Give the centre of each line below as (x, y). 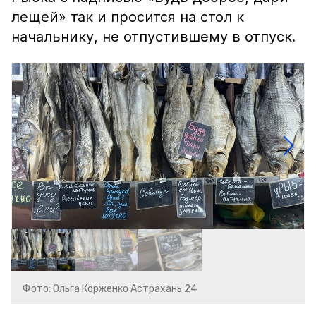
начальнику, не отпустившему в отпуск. (153, 37)
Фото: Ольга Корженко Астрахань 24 (110, 289)
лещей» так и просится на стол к (128, 17)
